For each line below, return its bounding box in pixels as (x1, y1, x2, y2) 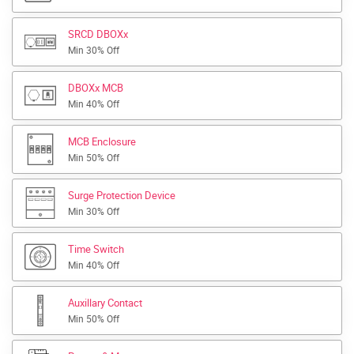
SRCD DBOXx (68, 27, 128, 41)
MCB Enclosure (68, 134, 136, 149)
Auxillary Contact (68, 296, 142, 310)
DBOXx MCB (68, 81, 123, 95)
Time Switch (68, 242, 124, 256)
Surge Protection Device (68, 188, 175, 202)
